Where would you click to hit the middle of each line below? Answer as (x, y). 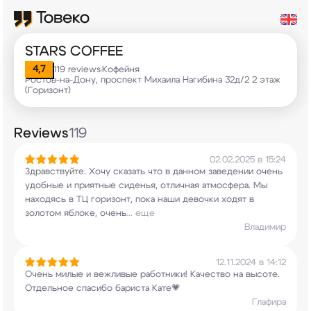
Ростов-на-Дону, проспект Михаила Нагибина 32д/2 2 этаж (153, 80)
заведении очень (244, 172)
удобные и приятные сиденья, (91, 186)
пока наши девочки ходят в (193, 200)
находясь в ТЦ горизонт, (79, 200)
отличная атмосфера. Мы (212, 186)
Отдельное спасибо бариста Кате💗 (103, 288)
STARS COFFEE (74, 51)
